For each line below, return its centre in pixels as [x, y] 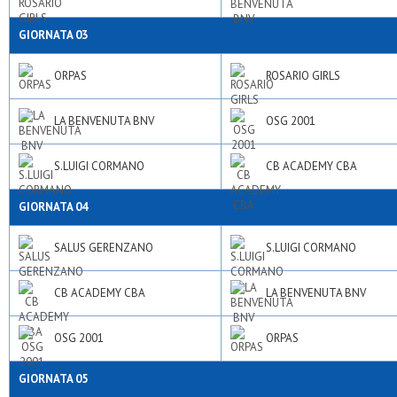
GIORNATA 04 [53, 207]
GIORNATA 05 [53, 379]
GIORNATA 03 [53, 35]
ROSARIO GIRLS [303, 76]
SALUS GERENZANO [104, 248]
